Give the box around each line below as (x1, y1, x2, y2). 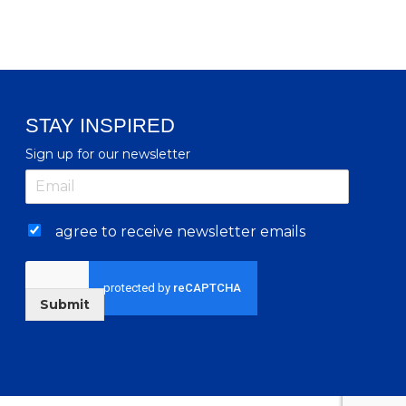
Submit (39, 295, 90, 313)
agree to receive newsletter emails (54, 222, 305, 240)
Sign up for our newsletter (24, 145, 190, 162)
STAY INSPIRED (24, 113, 175, 137)
